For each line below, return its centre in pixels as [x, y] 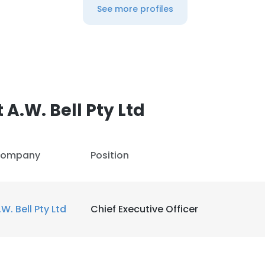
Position [110, 155]
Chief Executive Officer [144, 209]
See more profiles [135, 9]
